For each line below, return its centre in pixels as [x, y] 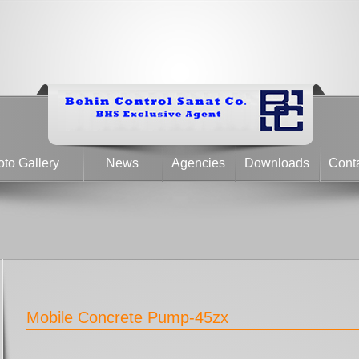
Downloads [277, 163]
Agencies [198, 163]
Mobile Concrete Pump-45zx [127, 318]
